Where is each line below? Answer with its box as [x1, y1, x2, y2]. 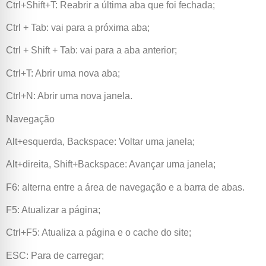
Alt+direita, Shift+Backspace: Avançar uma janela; [6, 159, 216, 170]
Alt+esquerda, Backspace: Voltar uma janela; [6, 136, 195, 147]
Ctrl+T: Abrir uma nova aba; [6, 68, 120, 78]
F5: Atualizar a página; [6, 205, 100, 216]
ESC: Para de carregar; [6, 250, 104, 261]
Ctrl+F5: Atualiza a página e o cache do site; [6, 227, 191, 238]
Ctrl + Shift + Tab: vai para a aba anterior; [6, 45, 177, 56]
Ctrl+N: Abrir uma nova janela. [6, 91, 132, 102]
